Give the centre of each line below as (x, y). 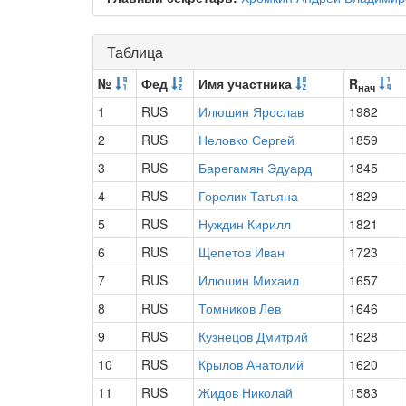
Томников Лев (240, 308)
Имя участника (247, 83)
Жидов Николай (246, 392)
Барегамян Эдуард (255, 168)
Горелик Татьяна (248, 196)
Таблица (135, 52)
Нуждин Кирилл (245, 224)
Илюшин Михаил (249, 280)
